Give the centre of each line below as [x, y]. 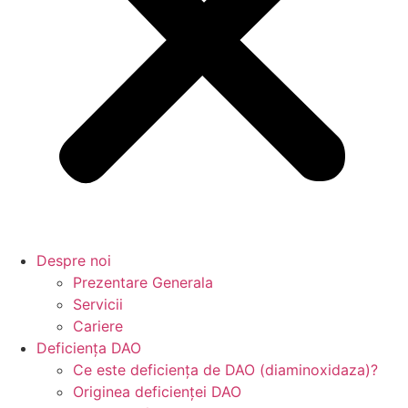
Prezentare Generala [143, 283]
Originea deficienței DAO [157, 392]
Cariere [98, 326]
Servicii [98, 305]
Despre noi [74, 261]
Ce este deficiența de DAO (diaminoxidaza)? [225, 370]
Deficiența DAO [89, 348]
